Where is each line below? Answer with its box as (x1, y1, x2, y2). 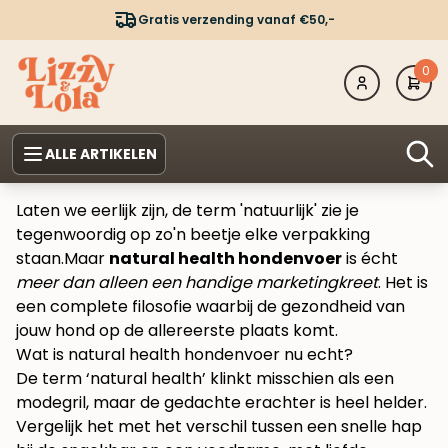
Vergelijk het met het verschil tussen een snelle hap (16, 415, 422, 439)
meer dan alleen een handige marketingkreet (16, 271, 378, 295)
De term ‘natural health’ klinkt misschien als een (16, 367, 394, 391)
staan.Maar (16, 247, 109, 271)
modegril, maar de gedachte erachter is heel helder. (16, 391, 427, 415)
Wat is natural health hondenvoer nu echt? (16, 343, 353, 367)
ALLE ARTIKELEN (45, 144, 157, 165)
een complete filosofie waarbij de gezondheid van (16, 295, 405, 319)
